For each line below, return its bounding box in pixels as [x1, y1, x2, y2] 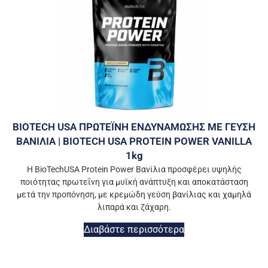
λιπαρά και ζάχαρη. [97, 202, 171, 212]
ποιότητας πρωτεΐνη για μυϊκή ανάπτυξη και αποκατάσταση [20, 177, 248, 187]
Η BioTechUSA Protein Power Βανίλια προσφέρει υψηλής [26, 165, 242, 175]
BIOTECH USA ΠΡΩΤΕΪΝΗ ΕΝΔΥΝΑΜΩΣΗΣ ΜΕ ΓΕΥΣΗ [13, 121, 255, 133]
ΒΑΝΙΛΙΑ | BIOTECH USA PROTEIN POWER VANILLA [16, 135, 252, 148]
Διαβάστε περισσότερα [84, 223, 184, 235]
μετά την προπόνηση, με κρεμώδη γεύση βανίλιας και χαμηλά [17, 190, 251, 200]
